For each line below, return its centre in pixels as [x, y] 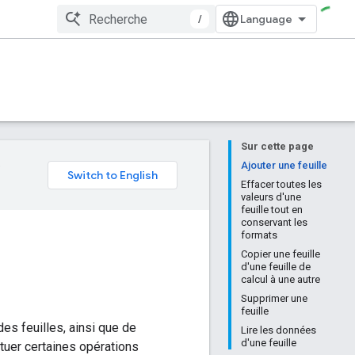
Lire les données [279, 330]
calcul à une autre [281, 279]
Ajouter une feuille [284, 165]
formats [259, 235]
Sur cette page [277, 146]
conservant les [274, 222]
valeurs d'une [271, 197]
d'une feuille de [276, 267]
